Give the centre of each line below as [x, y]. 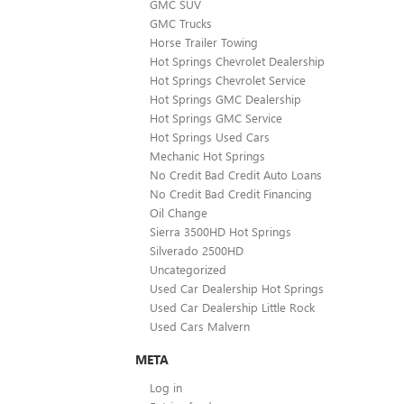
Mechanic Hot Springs [207, 155]
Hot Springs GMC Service [216, 117]
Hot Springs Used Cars [210, 136]
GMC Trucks [181, 23]
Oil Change [179, 212]
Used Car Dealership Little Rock [232, 307]
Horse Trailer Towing [204, 41]
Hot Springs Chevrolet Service [228, 79]
